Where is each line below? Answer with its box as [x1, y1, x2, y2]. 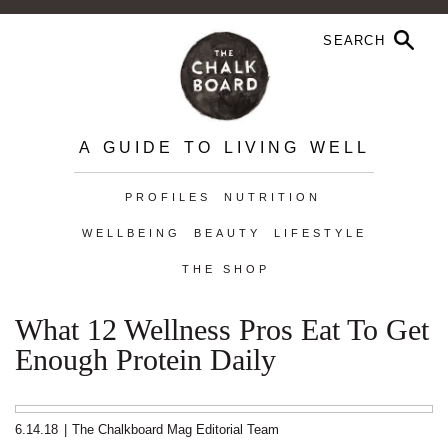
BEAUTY [193, 227, 261, 239]
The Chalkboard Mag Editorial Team [72, 422, 279, 437]
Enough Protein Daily [15, 343, 276, 376]
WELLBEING [81, 227, 181, 239]
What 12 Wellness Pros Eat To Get [15, 313, 429, 346]
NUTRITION [223, 191, 321, 203]
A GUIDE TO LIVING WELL [78, 139, 370, 156]
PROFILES [124, 191, 211, 203]
